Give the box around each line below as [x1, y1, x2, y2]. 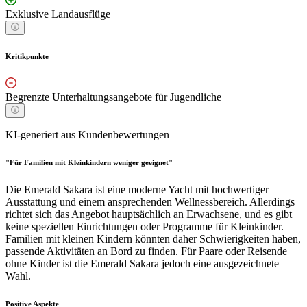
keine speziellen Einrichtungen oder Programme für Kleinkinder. [5, 220, 284, 232]
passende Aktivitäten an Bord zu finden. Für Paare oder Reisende [5, 245, 287, 257]
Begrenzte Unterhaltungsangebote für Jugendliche [5, 90, 221, 103]
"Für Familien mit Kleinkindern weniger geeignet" [5, 158, 173, 167]
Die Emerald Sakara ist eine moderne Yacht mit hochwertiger [5, 183, 269, 195]
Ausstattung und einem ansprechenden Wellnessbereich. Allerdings [5, 195, 295, 208]
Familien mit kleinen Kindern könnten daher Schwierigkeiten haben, [5, 232, 301, 245]
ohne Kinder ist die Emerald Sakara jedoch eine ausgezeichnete [5, 257, 279, 269]
